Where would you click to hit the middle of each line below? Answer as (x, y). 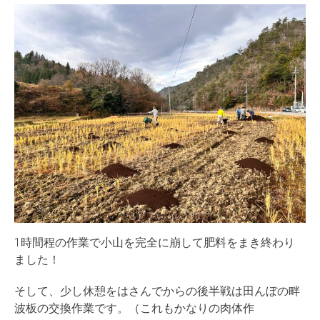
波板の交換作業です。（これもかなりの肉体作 (134, 308)
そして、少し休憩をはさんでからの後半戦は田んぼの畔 (157, 291)
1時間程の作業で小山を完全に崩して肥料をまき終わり (155, 242)
